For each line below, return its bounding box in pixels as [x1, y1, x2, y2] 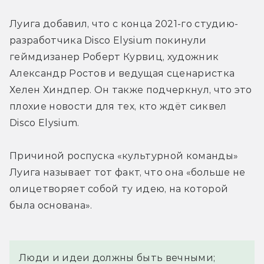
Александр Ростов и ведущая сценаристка [9, 67, 235, 79]
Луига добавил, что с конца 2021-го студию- [9, 18, 239, 29]
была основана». [9, 199, 93, 211]
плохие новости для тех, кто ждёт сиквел [9, 100, 227, 112]
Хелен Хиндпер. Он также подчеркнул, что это [9, 84, 252, 95]
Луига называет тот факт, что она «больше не [9, 166, 246, 178]
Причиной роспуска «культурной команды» [9, 150, 239, 161]
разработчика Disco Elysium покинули [9, 34, 207, 46]
